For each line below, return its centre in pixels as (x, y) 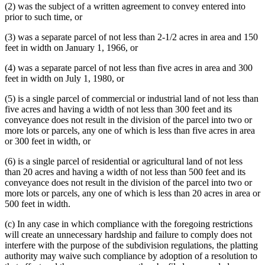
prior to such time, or (43, 17)
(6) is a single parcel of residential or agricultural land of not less (124, 161)
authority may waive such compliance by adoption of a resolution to (131, 256)
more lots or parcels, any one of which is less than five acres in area (130, 131)
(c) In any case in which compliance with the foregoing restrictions (129, 224)
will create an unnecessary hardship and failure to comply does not (128, 235)
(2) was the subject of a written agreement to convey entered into (125, 7)
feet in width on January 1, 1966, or (71, 48)
